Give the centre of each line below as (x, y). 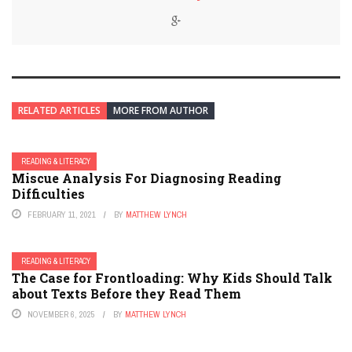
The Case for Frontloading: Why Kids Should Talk (172, 278)
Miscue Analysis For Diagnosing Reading (147, 178)
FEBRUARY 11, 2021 (62, 215)
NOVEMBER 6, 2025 (61, 315)
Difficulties (48, 194)
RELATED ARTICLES (59, 111)
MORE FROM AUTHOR (161, 111)
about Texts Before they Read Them (126, 294)
